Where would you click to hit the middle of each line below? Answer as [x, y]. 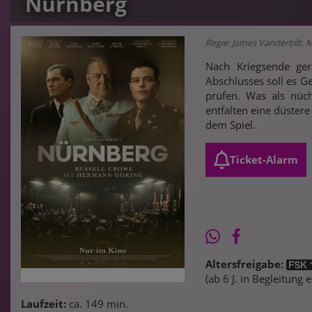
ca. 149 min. [97, 303]
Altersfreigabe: [244, 264]
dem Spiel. [231, 125]
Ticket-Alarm [264, 159]
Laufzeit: [44, 303]
